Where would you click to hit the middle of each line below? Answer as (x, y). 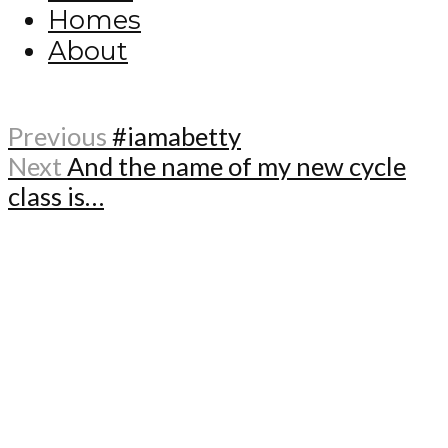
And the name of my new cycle (236, 166)
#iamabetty (176, 136)
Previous (57, 136)
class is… (56, 196)
